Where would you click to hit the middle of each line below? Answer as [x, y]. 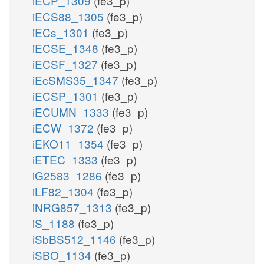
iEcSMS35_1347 [77, 80]
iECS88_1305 [70, 16]
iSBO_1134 [63, 255]
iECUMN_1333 [72, 111]
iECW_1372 [65, 127]
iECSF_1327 [67, 64]
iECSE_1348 [67, 48]
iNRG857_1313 [74, 207]
